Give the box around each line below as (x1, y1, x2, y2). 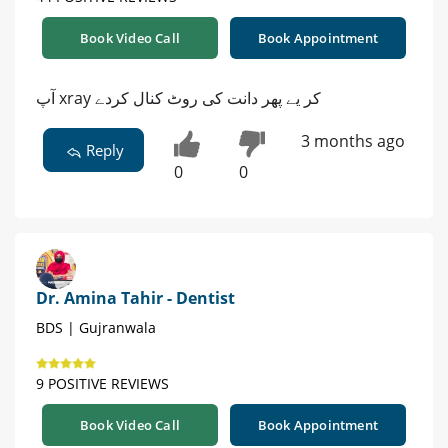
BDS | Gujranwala (36, 317, 156, 337)
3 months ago (300, 130, 405, 153)
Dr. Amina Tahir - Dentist (36, 286, 235, 309)
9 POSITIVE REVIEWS (36, 373, 169, 393)
